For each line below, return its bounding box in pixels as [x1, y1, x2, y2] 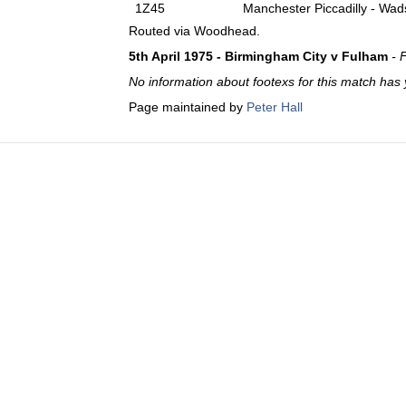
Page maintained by [129, 100, 246, 114]
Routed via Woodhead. [129, 24, 260, 38]
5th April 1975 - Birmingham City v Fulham [129, 49, 388, 63]
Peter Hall [246, 100, 303, 114]
